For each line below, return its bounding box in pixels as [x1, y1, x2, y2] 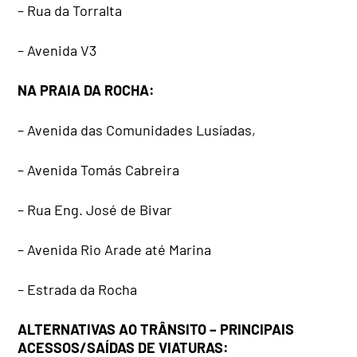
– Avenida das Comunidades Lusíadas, [18, 121, 257, 139]
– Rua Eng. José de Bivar [18, 201, 173, 219]
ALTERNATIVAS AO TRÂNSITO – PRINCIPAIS [18, 320, 295, 339]
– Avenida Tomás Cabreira [18, 161, 180, 179]
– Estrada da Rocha [18, 280, 138, 299]
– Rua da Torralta [18, 2, 123, 20]
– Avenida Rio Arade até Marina [18, 241, 212, 259]
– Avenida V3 [18, 41, 97, 60]
